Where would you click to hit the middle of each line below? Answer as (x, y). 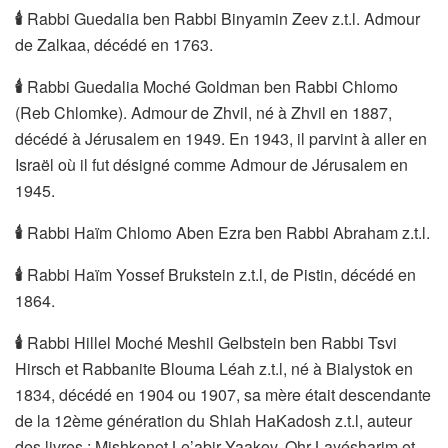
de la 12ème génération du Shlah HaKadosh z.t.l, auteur (213, 420)
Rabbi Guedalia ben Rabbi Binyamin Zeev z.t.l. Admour (221, 18)
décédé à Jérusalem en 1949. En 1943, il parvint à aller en (221, 138)
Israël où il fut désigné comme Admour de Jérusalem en (211, 164)
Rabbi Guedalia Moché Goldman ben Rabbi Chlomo (210, 86)
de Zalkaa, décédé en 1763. (114, 44)
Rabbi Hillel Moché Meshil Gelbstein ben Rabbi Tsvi (210, 342)
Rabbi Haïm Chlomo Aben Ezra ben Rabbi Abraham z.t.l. (226, 232)
